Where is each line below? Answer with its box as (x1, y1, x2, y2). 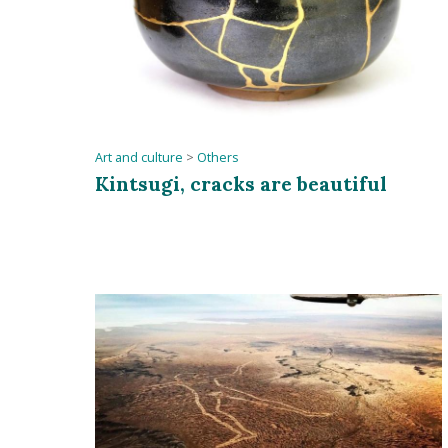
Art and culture (95, 149, 184, 167)
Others (197, 149, 240, 167)
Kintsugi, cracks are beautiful (95, 171, 388, 197)
